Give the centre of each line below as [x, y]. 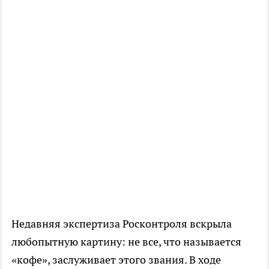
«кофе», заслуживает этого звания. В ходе [116, 259]
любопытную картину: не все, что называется [126, 241]
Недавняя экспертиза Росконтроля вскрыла [122, 223]
